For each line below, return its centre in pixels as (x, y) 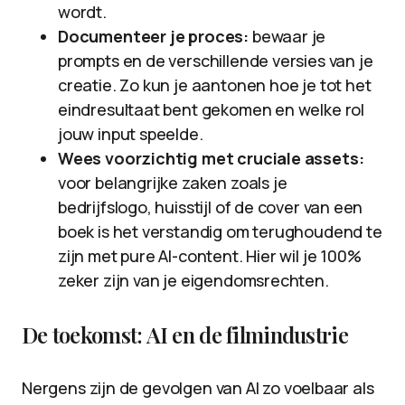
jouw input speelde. (131, 134)
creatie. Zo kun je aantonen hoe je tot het (215, 85)
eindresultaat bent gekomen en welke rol (211, 109)
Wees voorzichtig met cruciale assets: (211, 158)
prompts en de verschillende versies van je (216, 61)
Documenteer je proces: (154, 36)
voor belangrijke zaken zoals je (173, 183)
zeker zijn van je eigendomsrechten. (193, 280)
